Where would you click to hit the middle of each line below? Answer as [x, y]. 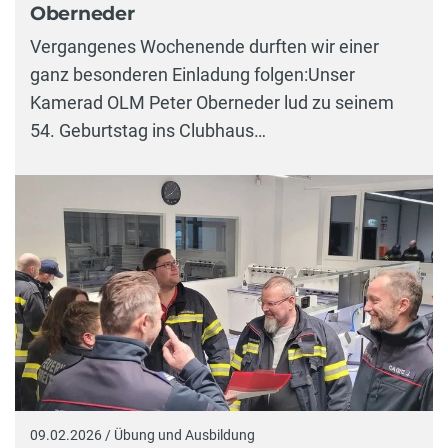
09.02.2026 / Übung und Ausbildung [142, 434]
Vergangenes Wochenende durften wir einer [204, 47]
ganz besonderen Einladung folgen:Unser [192, 75]
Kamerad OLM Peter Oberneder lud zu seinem [212, 103]
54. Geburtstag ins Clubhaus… [148, 131]
